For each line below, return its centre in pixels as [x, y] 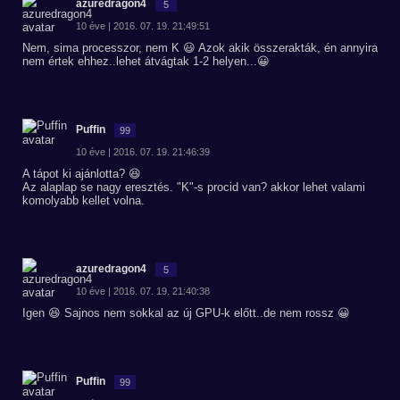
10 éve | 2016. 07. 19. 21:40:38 [143, 291]
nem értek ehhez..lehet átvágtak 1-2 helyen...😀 [146, 61]
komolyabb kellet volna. [83, 200]
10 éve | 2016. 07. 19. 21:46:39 [143, 152]
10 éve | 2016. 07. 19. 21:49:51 [143, 26]
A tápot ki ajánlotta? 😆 [82, 174]
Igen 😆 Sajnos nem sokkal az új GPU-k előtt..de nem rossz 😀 [186, 313]
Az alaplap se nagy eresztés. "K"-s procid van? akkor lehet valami [194, 187]
